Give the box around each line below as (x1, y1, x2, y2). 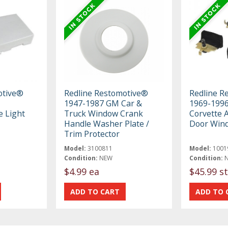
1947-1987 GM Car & (64, 97, 142, 109)
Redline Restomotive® (64, 87, 149, 99)
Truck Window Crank (64, 107, 144, 119)
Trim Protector (64, 128, 120, 139)
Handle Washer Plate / (64, 118, 150, 129)
